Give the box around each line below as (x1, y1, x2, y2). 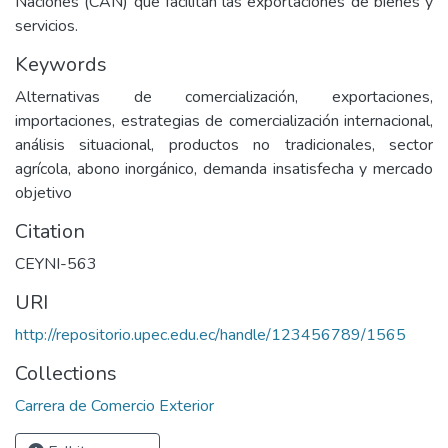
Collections (15, 360, 117, 387)
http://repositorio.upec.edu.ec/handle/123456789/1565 (15, 324, 406, 346)
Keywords (15, 51, 107, 78)
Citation (15, 218, 85, 245)
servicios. (15, 15, 78, 37)
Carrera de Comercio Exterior (15, 395, 214, 417)
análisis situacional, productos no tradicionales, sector (15, 134, 433, 156)
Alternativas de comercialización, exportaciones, (15, 86, 433, 108)
